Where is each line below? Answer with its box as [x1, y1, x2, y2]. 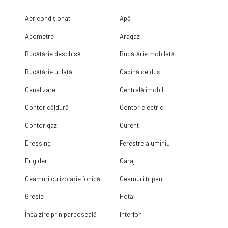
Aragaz [120, 32, 140, 40]
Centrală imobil [120, 85, 164, 94]
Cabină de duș [120, 67, 160, 76]
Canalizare [24, 85, 55, 94]
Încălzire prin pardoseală [24, 210, 97, 218]
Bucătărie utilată [24, 67, 72, 76]
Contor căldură [24, 103, 69, 111]
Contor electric [120, 103, 164, 111]
